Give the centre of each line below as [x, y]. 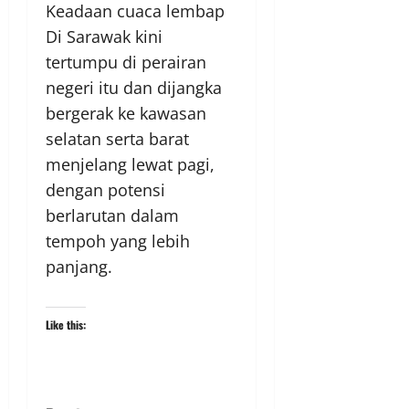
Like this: [66, 325]
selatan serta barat [117, 139]
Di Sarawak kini [104, 37]
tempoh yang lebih [118, 241]
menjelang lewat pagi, [130, 165]
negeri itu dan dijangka [134, 88]
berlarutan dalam [112, 216]
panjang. [79, 267]
